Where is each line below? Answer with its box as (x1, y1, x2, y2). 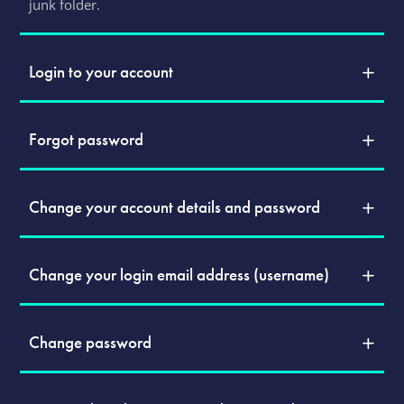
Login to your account (29, 60, 174, 83)
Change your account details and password (29, 196, 321, 218)
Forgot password (29, 128, 144, 151)
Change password (29, 331, 152, 353)
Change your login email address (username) (29, 263, 330, 286)
